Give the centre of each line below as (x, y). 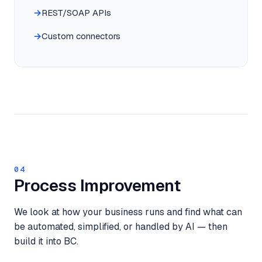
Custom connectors (81, 36)
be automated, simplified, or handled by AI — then (121, 227)
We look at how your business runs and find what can (128, 212)
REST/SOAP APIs (76, 13)
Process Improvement (97, 185)
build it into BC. (46, 241)
